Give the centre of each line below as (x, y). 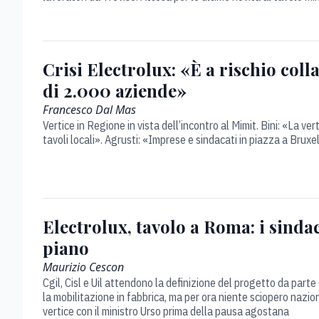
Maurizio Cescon (83, 267)
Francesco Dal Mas (89, 110)
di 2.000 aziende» (115, 90)
